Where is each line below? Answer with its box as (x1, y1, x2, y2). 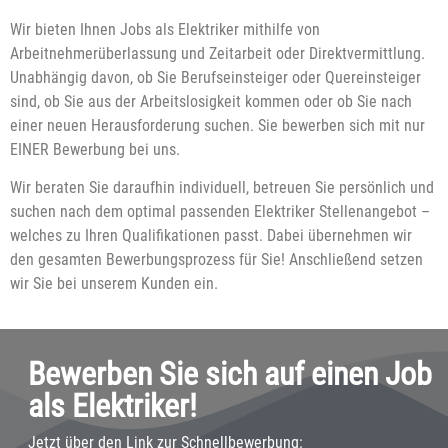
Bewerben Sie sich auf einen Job (27, 354, 432, 393)
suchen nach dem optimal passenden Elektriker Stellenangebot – (10, 202, 430, 222)
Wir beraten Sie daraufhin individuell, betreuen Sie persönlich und (10, 178, 434, 198)
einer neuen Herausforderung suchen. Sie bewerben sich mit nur (10, 116, 425, 135)
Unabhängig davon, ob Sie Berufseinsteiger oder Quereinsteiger (10, 68, 421, 87)
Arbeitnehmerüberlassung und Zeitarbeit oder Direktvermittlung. (10, 44, 425, 63)
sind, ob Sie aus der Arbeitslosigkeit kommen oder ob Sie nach (10, 92, 412, 111)
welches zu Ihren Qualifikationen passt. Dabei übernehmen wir (10, 226, 412, 246)
